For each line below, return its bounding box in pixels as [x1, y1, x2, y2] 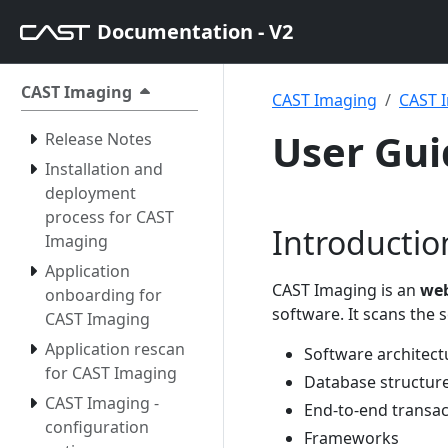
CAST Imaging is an [272, 279, 420, 301]
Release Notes [45, 128, 152, 150]
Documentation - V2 [97, 17, 293, 45]
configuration [45, 416, 149, 438]
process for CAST [45, 206, 174, 228]
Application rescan [45, 338, 185, 360]
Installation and [45, 158, 163, 180]
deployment [45, 182, 136, 204]
